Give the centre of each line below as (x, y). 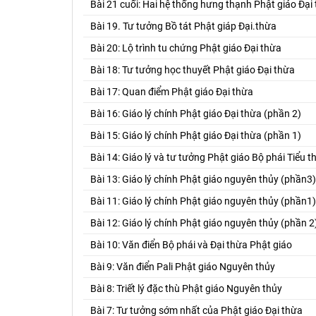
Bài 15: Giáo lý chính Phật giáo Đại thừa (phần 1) (196, 135)
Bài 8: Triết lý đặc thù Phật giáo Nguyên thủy (186, 288)
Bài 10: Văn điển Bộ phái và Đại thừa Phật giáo (191, 244)
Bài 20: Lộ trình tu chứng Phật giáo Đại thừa (186, 48)
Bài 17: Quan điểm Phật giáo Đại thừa (172, 91)
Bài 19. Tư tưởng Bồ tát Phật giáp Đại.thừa (183, 26)
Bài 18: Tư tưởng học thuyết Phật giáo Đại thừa (193, 69)
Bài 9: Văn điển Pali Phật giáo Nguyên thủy (183, 266)
